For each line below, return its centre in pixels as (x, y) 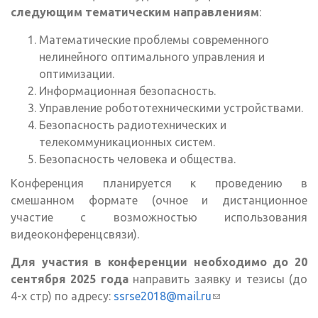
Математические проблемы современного (154, 40)
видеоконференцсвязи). (75, 235)
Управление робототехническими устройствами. (171, 108)
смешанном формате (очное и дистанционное (159, 201)
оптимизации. (77, 74)
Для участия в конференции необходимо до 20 (159, 262)
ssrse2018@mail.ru (163, 296)
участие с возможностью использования (159, 218)
